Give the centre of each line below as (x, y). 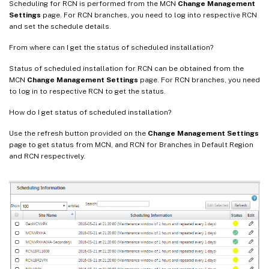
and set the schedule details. (60, 26)
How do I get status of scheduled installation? (90, 112)
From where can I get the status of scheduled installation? (111, 47)
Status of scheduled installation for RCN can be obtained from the (126, 68)
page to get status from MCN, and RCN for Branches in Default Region (131, 144)
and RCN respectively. (47, 156)
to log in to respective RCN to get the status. (87, 91)
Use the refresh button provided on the (78, 133)
